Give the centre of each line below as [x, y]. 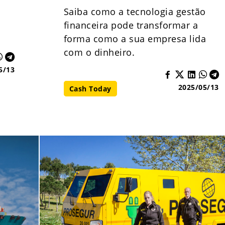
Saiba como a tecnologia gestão [135, 12]
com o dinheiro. [99, 52]
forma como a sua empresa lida [135, 39]
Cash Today [90, 89]
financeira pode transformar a [131, 25]
